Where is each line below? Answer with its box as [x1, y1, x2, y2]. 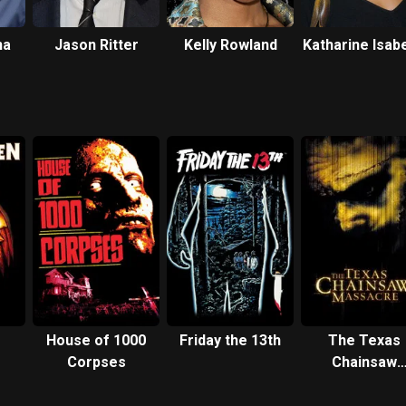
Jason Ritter [53, 36, 139, 53]
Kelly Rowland [183, 36, 277, 53]
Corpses [66, 353, 126, 371]
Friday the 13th [179, 332, 281, 349]
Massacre [330, 375, 399, 392]
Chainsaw [332, 353, 397, 371]
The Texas [328, 332, 401, 349]
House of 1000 [46, 332, 146, 349]
